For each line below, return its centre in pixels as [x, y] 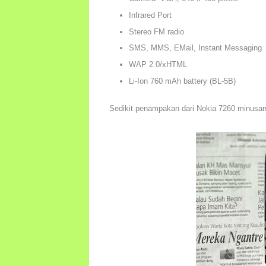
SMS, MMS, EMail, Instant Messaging [195, 48]
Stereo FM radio [156, 31]
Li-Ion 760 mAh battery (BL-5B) [182, 81]
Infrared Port [150, 15]
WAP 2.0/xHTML [158, 65]
